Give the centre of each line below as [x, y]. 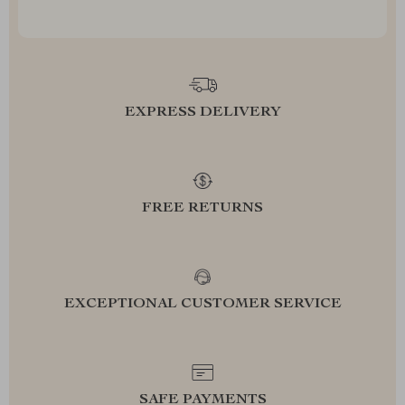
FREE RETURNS [202, 209]
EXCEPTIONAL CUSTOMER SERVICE [202, 305]
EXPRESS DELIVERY [202, 113]
